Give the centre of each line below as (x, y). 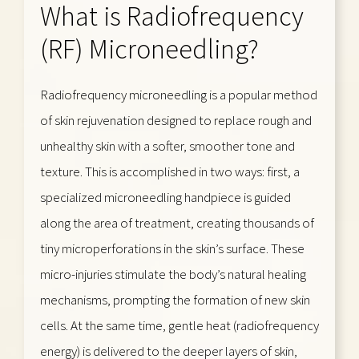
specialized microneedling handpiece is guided (165, 197)
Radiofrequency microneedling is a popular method (179, 94)
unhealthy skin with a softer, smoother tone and (167, 145)
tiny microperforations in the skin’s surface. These (172, 248)
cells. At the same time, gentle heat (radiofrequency (179, 325)
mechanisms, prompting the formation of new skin (175, 299)
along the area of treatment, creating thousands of (177, 222)
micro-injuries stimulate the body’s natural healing (173, 274)
